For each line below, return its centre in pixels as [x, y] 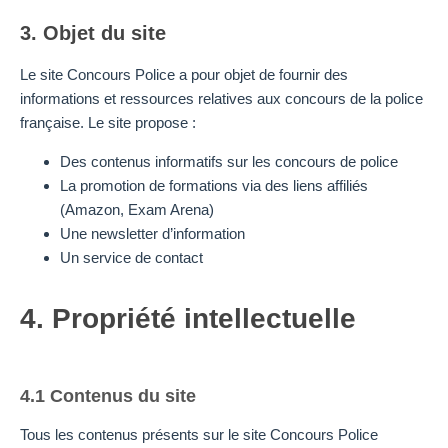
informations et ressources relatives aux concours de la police [221, 99]
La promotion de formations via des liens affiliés [214, 185]
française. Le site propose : [108, 123]
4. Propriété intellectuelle [188, 318]
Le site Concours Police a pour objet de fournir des [184, 75]
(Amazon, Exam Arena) [137, 209]
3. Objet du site [93, 33]
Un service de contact [131, 257]
